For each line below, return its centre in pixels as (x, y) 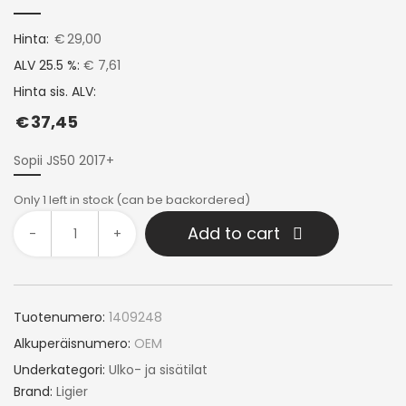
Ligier (72, 392)
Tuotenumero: (59, 318)
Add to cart (234, 234)
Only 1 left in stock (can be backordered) (132, 200)
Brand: (35, 392)
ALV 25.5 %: (47, 66)
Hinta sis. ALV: (55, 92)
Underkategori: (61, 370)
